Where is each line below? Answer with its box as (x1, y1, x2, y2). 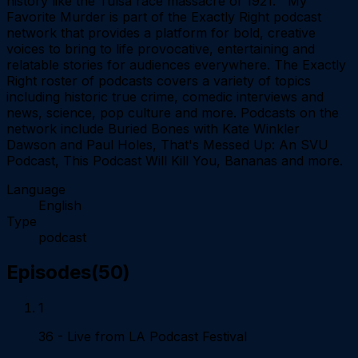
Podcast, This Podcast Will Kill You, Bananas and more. (6, 152, 343, 169)
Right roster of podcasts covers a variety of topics (6, 72, 311, 89)
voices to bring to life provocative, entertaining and (6, 40, 315, 57)
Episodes (6, 261, 91, 284)
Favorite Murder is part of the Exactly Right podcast (6, 8, 321, 25)
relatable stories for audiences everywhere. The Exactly (6, 56, 346, 73)
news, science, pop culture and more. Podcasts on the (6, 104, 339, 121)
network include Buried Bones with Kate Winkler (6, 120, 300, 137)
